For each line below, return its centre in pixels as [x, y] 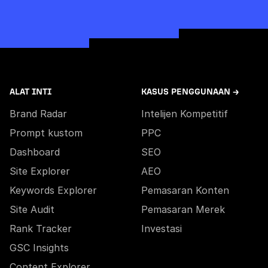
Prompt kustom [46, 133]
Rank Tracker [41, 229]
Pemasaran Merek [183, 209]
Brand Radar [38, 114]
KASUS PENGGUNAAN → [190, 92]
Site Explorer [40, 171]
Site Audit [32, 209]
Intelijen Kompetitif [185, 114]
